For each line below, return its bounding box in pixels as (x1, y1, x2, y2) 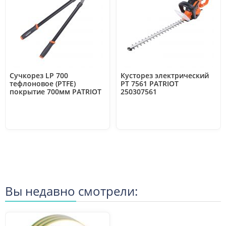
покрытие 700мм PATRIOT (10, 87, 101, 96)
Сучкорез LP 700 (10, 71, 68, 80)
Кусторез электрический (121, 71, 209, 80)
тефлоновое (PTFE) (10, 79, 76, 88)
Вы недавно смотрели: (5, 183, 138, 199)
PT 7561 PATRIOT (121, 79, 179, 88)
